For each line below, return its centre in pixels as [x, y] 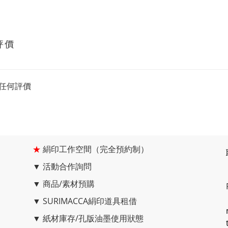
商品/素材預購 [69, 184]
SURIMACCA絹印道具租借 [90, 201]
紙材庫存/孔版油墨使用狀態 [93, 218]
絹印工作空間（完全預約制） [96, 149]
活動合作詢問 [67, 166]
